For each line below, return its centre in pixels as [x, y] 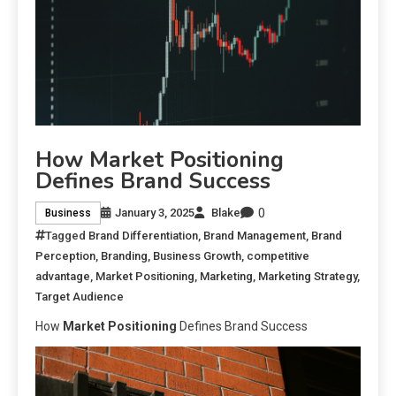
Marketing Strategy [308, 276]
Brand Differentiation [143, 235]
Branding [124, 255]
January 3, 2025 [155, 213]
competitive [278, 255]
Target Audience [80, 296]
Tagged [67, 235]
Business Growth [197, 255]
